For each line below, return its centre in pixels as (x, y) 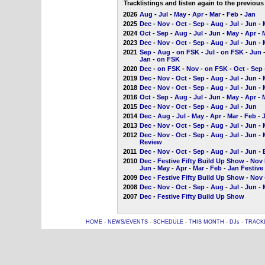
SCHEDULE (168, 222)
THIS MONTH (206, 222)
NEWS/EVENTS (127, 222)
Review (151, 142)
